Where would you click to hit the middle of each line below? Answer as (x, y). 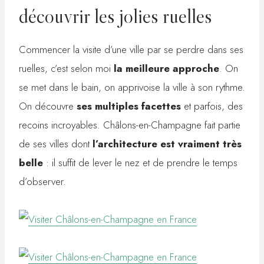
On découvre (48, 106)
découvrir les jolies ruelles (115, 16)
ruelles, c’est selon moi (66, 69)
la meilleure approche (166, 69)
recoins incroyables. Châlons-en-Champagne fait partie (130, 125)
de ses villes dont (56, 144)
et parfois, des (212, 106)
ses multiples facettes (129, 106)
